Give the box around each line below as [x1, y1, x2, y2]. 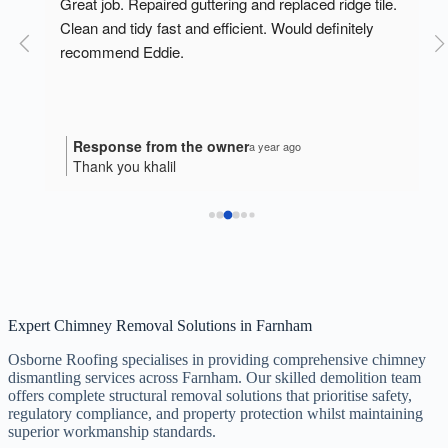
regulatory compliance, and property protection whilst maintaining [8, 405, 423, 423]
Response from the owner [73, 136, 249, 157]
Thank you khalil [73, 156, 176, 177]
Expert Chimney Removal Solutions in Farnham [8, 317, 312, 335]
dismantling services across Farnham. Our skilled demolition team [8, 369, 421, 387]
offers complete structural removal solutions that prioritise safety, [8, 387, 412, 405]
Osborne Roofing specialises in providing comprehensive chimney [8, 351, 426, 369]
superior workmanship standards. [8, 423, 216, 441]
